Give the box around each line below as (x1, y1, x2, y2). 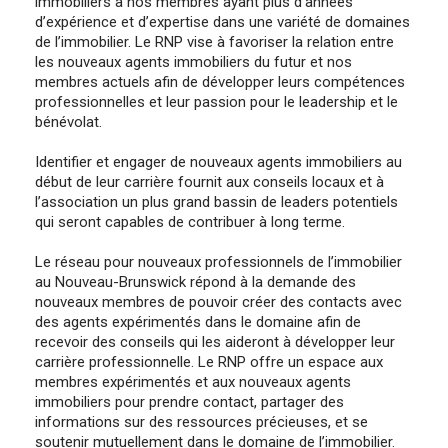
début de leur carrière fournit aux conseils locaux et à (35, 173, 384, 192)
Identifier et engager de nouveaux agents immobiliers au (35, 153, 402, 172)
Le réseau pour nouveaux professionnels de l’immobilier (35, 253, 402, 272)
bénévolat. (35, 113, 102, 132)
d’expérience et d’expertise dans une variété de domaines (35, 13, 410, 32)
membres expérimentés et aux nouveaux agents (35, 373, 351, 392)
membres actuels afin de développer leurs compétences (35, 73, 405, 92)
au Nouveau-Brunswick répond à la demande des (35, 273, 356, 292)
